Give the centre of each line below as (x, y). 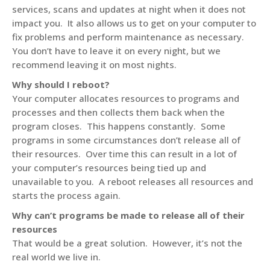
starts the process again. (66, 195)
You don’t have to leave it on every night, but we (116, 51)
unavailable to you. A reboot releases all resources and (133, 181)
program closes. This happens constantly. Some (119, 126)
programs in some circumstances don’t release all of (126, 140)
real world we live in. (56, 257)
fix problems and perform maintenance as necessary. (129, 37)
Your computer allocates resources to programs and (126, 98)
